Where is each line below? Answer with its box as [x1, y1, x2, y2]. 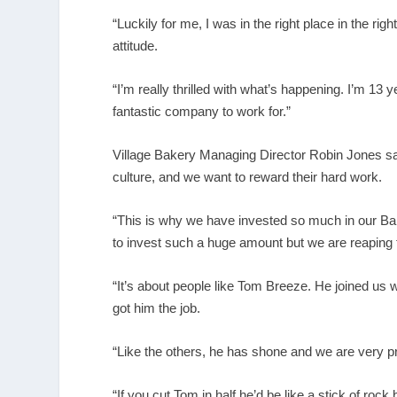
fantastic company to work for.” [113, 103, 292, 119]
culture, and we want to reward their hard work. [113, 168, 383, 184]
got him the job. [113, 300, 201, 315]
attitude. [113, 37, 159, 53]
